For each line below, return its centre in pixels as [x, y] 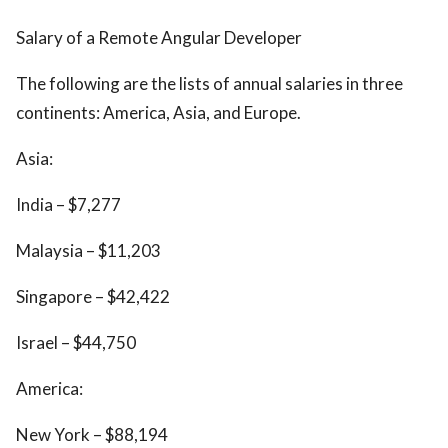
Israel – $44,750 [76, 342]
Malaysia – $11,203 [88, 250]
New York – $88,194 [92, 434]
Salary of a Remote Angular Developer [159, 37]
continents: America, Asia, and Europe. [158, 112]
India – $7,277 [68, 204]
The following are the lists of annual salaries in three [209, 83]
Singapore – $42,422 [93, 296]
